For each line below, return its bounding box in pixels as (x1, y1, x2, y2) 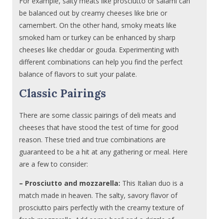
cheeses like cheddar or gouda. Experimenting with (19, 45, 179, 55)
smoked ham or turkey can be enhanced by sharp (19, 33, 176, 43)
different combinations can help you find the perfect (19, 57, 183, 67)
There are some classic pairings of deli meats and (19, 110, 176, 120)
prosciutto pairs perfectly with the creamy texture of (19, 202, 184, 212)
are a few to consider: (19, 159, 88, 169)
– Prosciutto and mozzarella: (19, 178, 121, 188)
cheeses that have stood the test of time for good (19, 122, 179, 132)
